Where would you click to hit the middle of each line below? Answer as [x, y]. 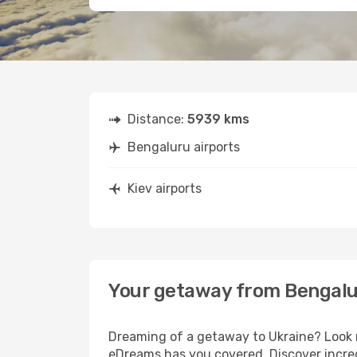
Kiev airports [165, 188]
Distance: [157, 119]
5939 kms [218, 119]
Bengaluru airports [184, 147]
